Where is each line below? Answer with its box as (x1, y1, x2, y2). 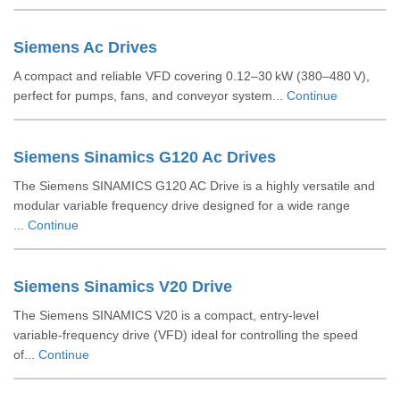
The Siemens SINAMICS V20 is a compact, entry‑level (13, 308, 319, 322)
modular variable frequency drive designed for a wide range (13, 198, 350, 212)
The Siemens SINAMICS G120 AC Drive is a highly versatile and (13, 179, 375, 193)
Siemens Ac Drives (13, 38, 157, 56)
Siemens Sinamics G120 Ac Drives (13, 148, 276, 166)
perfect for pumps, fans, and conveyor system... (13, 88, 287, 103)
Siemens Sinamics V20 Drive (13, 278, 232, 296)
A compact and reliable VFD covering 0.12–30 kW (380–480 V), (13, 69, 370, 83)
